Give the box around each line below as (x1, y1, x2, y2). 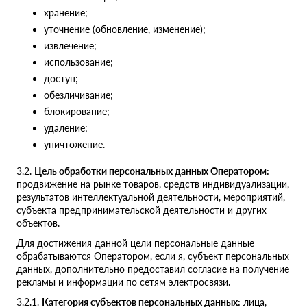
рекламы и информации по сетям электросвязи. (16, 276, 230, 288)
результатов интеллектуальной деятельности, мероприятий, (16, 191, 285, 204)
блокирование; (44, 106, 110, 118)
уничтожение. (44, 138, 105, 151)
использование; (44, 56, 113, 69)
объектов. (16, 217, 60, 230)
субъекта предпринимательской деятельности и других (16, 204, 267, 217)
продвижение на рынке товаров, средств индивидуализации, (16, 178, 289, 191)
